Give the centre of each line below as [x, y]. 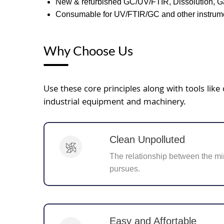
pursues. [125, 169]
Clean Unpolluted [147, 139]
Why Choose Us [88, 50]
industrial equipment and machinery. [114, 103]
